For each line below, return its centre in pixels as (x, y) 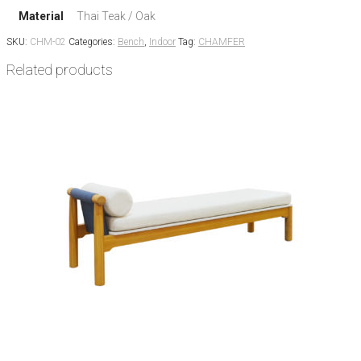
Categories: (93, 42)
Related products (60, 71)
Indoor (162, 42)
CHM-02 (48, 42)
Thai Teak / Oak (116, 17)
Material (41, 17)
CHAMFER (222, 42)
